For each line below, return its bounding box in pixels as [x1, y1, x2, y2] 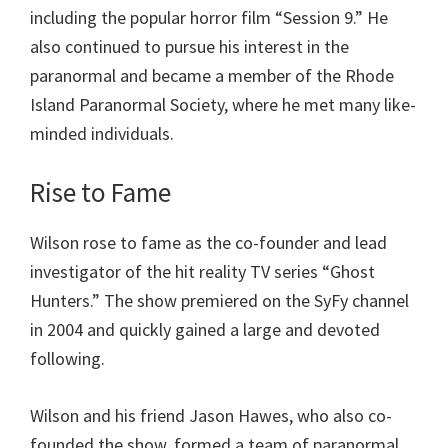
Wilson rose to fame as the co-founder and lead [30, 231, 387, 255]
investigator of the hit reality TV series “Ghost [30, 260, 375, 284]
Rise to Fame [30, 175, 171, 210]
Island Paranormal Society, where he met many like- [30, 93, 416, 117]
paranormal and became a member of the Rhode [30, 64, 394, 88]
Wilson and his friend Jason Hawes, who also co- [30, 404, 392, 428]
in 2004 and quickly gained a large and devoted [30, 318, 380, 342]
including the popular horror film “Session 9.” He [30, 6, 388, 30]
